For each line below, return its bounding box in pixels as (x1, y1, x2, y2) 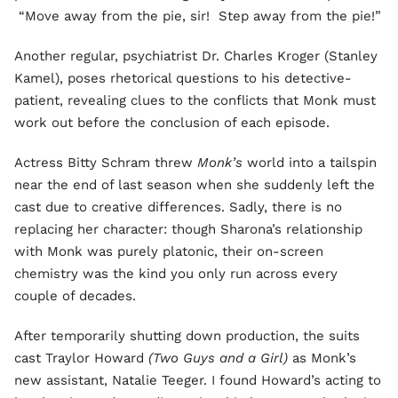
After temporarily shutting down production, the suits (14, 328, 360, 344)
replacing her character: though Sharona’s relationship (14, 221, 362, 237)
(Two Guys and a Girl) (148, 350, 288, 366)
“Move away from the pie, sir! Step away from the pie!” (14, 8, 381, 24)
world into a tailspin (243, 155, 377, 171)
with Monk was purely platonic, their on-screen (14, 243, 323, 259)
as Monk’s (288, 350, 356, 366)
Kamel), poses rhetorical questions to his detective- (14, 70, 352, 86)
